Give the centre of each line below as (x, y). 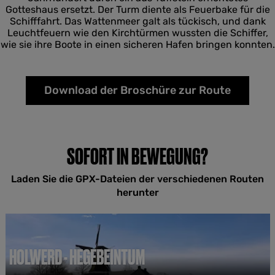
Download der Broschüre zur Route (137, 90)
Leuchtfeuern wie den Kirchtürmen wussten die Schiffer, (137, 33)
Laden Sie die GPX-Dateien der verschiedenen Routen (137, 179)
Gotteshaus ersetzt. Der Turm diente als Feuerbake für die (137, 10)
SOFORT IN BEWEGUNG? (137, 156)
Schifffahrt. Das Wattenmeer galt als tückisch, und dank (137, 21)
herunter (137, 192)
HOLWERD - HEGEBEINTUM (77, 257)
